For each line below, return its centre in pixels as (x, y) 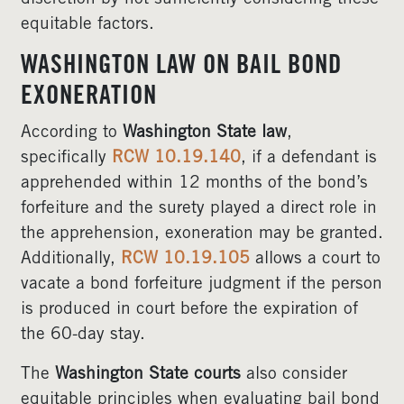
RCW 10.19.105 (185, 259)
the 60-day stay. (83, 335)
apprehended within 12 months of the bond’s (194, 184)
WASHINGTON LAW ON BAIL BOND (181, 67)
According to (72, 133)
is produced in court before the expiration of (189, 310)
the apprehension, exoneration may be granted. (202, 234)
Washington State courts (148, 375)
